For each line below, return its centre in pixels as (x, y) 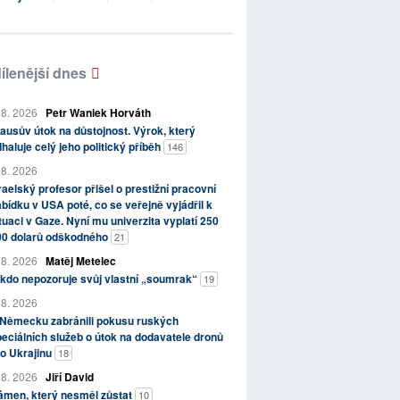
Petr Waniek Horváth (98, 113)
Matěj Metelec (80, 261)
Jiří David (69, 377)
